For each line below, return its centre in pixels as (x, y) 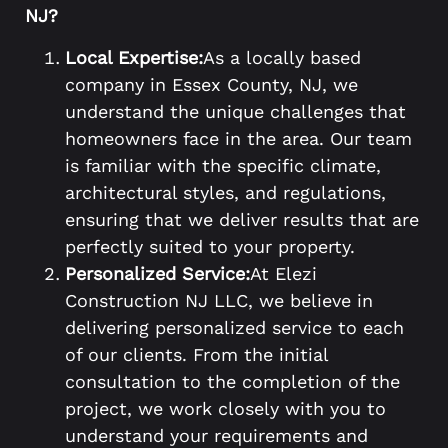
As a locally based (282, 57)
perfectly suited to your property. (210, 246)
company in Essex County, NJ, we (211, 84)
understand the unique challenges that (235, 111)
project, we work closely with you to (225, 408)
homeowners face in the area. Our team (238, 138)
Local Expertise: (134, 57)
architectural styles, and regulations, (225, 192)
